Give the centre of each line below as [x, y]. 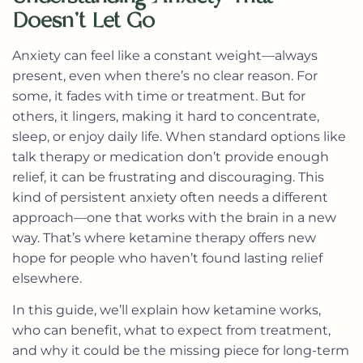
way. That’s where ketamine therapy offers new [164, 237]
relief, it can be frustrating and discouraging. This [168, 177]
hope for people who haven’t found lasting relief [167, 258]
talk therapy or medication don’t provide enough [171, 156]
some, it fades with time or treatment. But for [159, 96]
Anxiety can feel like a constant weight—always [165, 55]
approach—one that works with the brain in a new [174, 217]
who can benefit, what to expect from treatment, [171, 331]
